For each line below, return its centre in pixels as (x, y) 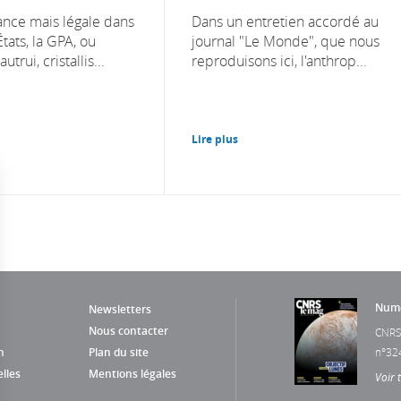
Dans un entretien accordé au (285, 21)
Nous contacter (128, 330)
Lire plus (215, 139)
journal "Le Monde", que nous (286, 41)
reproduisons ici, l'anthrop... (279, 60)
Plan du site (119, 352)
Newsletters (120, 309)
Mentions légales (132, 373)
